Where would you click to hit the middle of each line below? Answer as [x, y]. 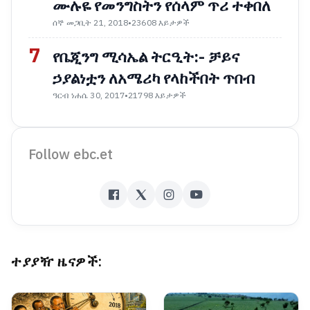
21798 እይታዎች [157, 95]
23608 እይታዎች [161, 22]
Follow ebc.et [71, 154]
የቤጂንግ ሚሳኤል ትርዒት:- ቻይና [146, 57]
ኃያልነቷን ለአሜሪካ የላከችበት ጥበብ [154, 78]
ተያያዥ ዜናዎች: [57, 261]
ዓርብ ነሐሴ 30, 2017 [89, 95]
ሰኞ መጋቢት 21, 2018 [90, 22]
